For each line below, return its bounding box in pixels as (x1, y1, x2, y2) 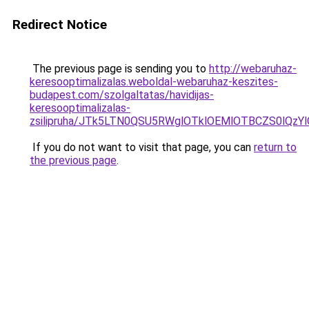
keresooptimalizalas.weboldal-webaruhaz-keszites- (30, 75, 278, 88)
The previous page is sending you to (30, 62, 209, 75)
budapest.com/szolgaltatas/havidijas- (30, 88, 214, 101)
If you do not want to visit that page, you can (30, 141, 254, 154)
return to (254, 141, 297, 154)
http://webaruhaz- (209, 62, 297, 75)
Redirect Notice (12, 17, 107, 32)
